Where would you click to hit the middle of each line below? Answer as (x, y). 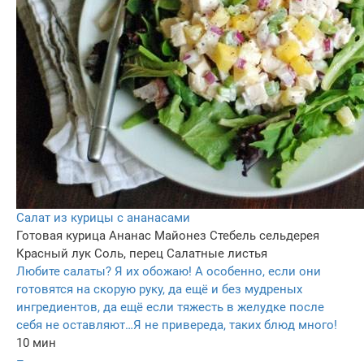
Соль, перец (129, 253)
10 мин (36, 342)
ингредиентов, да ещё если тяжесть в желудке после (170, 307)
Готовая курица (61, 235)
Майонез (180, 235)
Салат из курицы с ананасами (103, 217)
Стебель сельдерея (264, 235)
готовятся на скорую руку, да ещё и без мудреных (159, 289)
